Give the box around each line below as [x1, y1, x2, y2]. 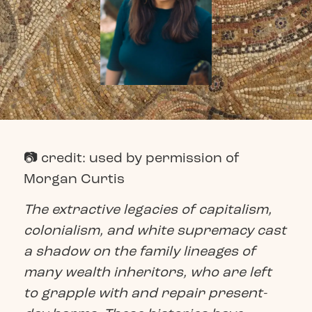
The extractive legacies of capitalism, [23, 201, 272, 219]
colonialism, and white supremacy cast [23, 221, 286, 240]
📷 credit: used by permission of [23, 148, 240, 166]
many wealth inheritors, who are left [23, 263, 272, 281]
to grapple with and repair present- [23, 284, 267, 302]
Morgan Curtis [23, 169, 125, 187]
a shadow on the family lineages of [23, 242, 256, 260]
